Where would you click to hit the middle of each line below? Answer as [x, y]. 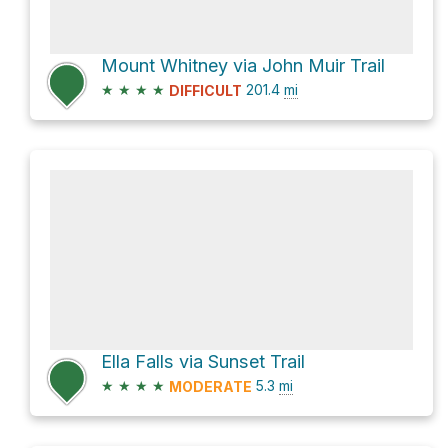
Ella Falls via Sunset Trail [203, 362]
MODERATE [210, 387]
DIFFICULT [205, 91]
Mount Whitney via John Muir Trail [243, 65]
